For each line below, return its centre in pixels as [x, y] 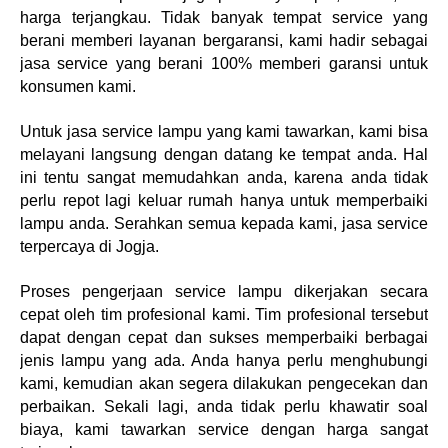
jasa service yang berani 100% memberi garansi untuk [224, 63]
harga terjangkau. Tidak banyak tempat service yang [224, 17]
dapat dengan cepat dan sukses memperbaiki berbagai [224, 337]
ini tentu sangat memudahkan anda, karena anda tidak [224, 177]
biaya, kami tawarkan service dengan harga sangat [224, 429]
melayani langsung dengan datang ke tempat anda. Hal [224, 154]
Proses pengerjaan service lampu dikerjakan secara [224, 291]
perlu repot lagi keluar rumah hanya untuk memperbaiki [224, 200]
